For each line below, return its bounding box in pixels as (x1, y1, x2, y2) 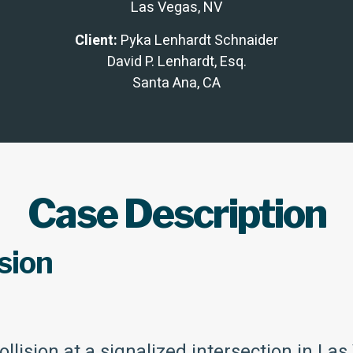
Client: (75, 29, 117, 51)
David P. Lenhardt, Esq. (106, 50, 247, 72)
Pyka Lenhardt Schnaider (117, 29, 278, 51)
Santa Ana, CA (132, 72, 221, 94)
